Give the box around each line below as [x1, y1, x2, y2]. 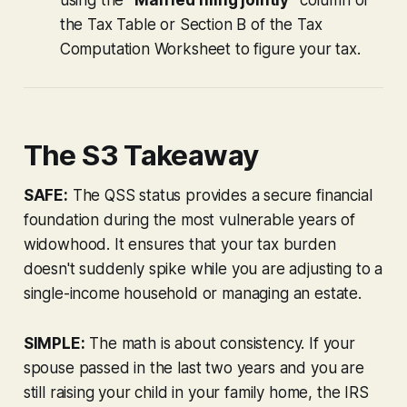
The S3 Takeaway [23, 137, 259, 173]
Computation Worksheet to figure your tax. [59, 39, 361, 58]
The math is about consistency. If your [84, 333, 355, 352]
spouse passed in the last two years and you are [23, 358, 364, 377]
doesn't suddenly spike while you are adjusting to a [23, 259, 383, 278]
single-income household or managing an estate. [23, 283, 362, 303]
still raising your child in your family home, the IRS [23, 382, 369, 402]
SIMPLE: [23, 333, 85, 352]
